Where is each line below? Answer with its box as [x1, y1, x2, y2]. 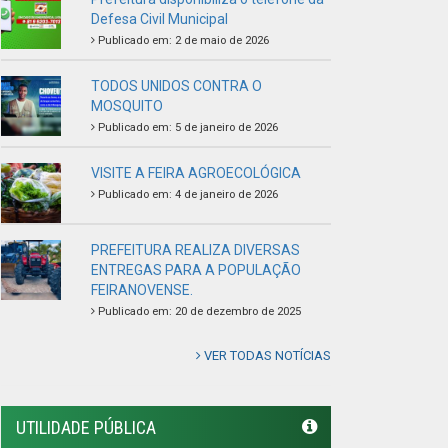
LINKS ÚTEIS [16, 373, 104, 395]
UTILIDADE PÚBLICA [16, 135, 156, 157]
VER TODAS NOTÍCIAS [201, 66, 331, 82]
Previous [39, 232, 118, 257]
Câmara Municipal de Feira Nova [21, 423, 226, 440]
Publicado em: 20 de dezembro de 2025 [95, 23, 301, 37]
